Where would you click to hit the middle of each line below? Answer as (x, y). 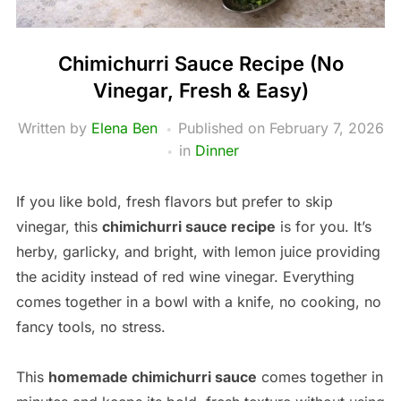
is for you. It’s (323, 227)
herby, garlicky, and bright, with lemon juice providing (198, 252)
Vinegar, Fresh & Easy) (200, 91)
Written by (54, 128)
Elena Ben (124, 128)
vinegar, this (59, 227)
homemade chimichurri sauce (152, 377)
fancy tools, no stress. (90, 327)
